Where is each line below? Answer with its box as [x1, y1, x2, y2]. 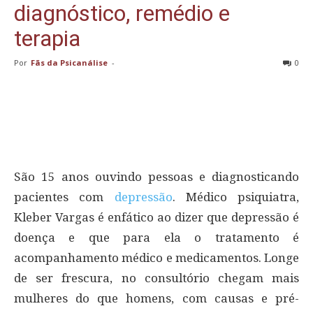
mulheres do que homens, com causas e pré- [14, 291, 299, 305]
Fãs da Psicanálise [31, 57, 108, 68]
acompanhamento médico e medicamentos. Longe [14, 250, 299, 265]
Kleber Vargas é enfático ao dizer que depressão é [14, 210, 299, 224]
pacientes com [14, 189, 115, 204]
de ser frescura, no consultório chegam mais [14, 270, 299, 285]
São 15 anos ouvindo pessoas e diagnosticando [14, 169, 299, 184]
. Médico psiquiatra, [172, 189, 299, 204]
